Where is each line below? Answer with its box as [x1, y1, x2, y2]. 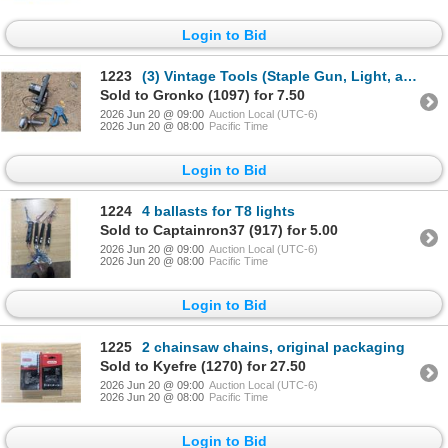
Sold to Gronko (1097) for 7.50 [100, 86, 305, 103]
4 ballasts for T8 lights [142, 203, 295, 220]
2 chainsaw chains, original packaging [142, 338, 405, 355]
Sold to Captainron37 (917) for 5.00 [100, 222, 338, 239]
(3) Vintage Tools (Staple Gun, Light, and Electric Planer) [142, 67, 403, 84]
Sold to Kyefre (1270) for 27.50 [100, 357, 306, 374]
